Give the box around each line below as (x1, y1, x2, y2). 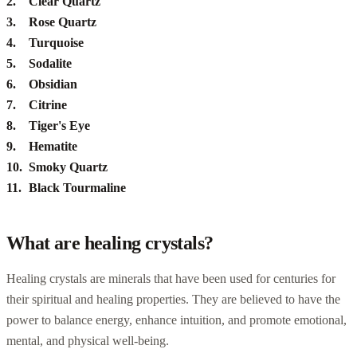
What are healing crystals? (6, 232, 214, 253)
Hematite (29, 139, 77, 153)
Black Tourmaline (29, 180, 126, 194)
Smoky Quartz (29, 159, 108, 174)
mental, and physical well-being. (6, 333, 169, 347)
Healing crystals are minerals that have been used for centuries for (6, 271, 335, 285)
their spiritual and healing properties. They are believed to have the (6, 292, 340, 306)
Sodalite (29, 56, 72, 70)
